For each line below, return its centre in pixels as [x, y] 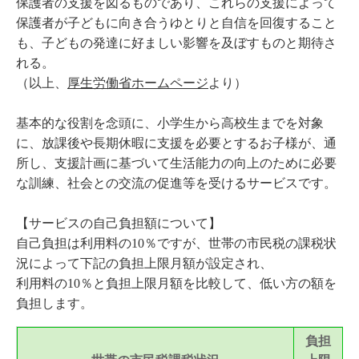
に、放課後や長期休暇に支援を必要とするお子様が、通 [176, 143]
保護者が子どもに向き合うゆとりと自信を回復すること [176, 23]
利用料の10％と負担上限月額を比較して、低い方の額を [176, 283]
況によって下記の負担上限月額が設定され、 [144, 263]
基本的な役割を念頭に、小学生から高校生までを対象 [170, 123]
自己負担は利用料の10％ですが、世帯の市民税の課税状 [176, 243]
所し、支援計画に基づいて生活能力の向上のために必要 [176, 163]
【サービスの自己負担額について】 [119, 223]
